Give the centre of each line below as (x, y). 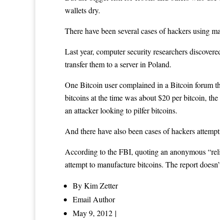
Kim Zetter (101, 186)
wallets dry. (82, 10)
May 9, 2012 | (95, 213)
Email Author (94, 199)
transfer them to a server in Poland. (118, 64)
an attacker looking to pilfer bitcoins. (121, 110)
